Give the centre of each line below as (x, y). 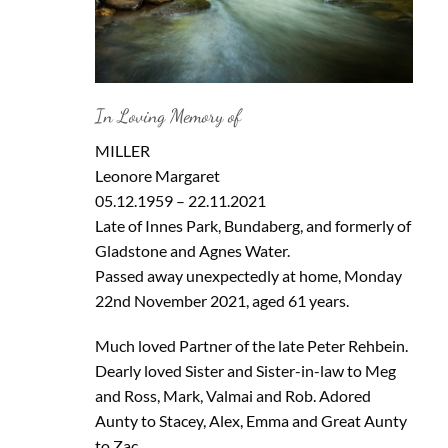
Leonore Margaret (157, 175)
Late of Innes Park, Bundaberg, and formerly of (252, 225)
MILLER (122, 150)
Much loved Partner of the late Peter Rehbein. (251, 346)
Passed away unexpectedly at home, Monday (248, 275)
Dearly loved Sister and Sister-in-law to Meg (245, 371)
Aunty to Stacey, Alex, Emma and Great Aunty (250, 421)
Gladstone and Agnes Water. (192, 250)
